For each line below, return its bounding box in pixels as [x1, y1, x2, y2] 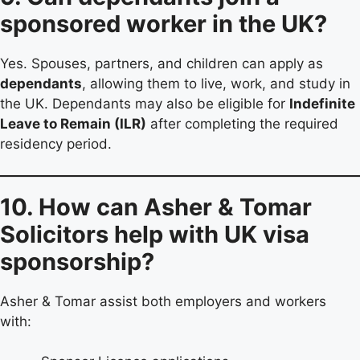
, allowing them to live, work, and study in [82, 76, 350, 92]
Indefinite [289, 96, 355, 112]
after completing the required [146, 116, 338, 133]
